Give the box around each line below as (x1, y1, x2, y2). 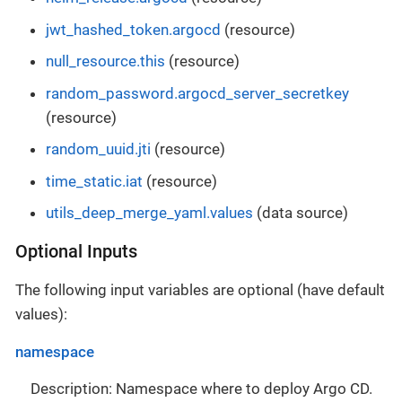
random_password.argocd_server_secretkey (46, 83, 349, 102)
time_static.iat (46, 171, 143, 190)
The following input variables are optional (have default (15, 281, 385, 300)
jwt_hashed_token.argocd (46, 20, 221, 39)
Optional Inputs (15, 241, 137, 263)
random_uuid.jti (46, 140, 151, 159)
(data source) (253, 204, 348, 223)
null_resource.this (46, 52, 165, 71)
